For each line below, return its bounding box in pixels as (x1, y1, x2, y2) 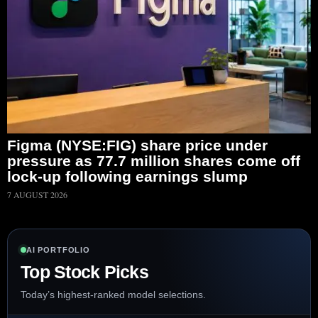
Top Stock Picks (21, 262, 148, 283)
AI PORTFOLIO (26, 246, 90, 255)
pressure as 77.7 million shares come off (7, 153, 300, 170)
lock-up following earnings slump (7, 168, 248, 185)
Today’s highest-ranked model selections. (21, 289, 206, 301)
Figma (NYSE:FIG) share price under (7, 137, 268, 154)
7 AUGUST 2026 (7, 189, 67, 201)
